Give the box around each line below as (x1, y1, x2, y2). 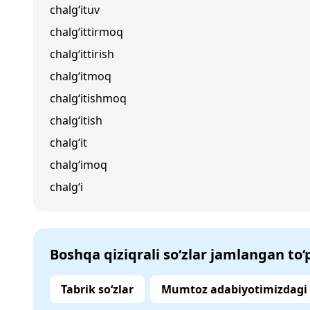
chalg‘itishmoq (50, 91, 127, 106)
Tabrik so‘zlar (61, 282, 134, 297)
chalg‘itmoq (50, 69, 111, 84)
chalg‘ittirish (50, 46, 114, 62)
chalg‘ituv (50, 2, 100, 17)
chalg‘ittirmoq (50, 24, 123, 39)
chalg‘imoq (50, 157, 107, 172)
